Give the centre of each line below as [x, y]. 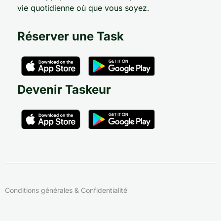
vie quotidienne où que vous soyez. [83, 8]
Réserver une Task [71, 37]
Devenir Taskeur [64, 90]
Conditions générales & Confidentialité [66, 190]
